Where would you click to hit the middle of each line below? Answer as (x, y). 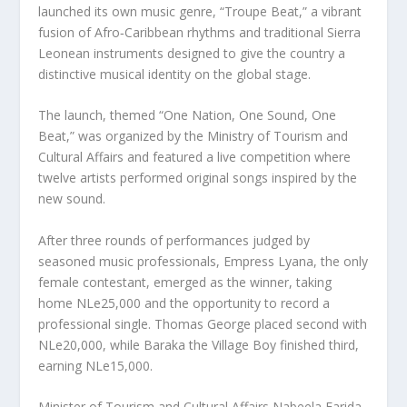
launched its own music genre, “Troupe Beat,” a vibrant (200, 12)
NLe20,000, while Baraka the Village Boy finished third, (199, 344)
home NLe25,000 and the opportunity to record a (184, 303)
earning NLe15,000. (96, 365)
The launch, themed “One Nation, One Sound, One (188, 115)
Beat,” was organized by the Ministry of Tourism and (194, 136)
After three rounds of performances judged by (174, 240)
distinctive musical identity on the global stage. (175, 74)
